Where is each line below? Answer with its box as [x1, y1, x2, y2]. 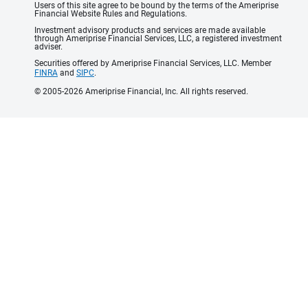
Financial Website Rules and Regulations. [34, 9, 187, 19]
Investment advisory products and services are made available [34, 25, 265, 36]
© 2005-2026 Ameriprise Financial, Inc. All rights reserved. [34, 87, 248, 97]
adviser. [34, 42, 63, 52]
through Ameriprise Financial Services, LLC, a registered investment [34, 34, 282, 44]
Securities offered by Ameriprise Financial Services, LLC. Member [34, 58, 272, 69]
